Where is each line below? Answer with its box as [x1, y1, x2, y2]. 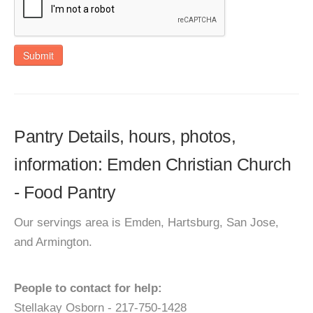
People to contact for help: [14, 282, 162, 295]
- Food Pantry [14, 182, 116, 202]
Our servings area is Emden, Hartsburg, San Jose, [14, 216, 279, 229]
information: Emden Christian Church [14, 154, 291, 174]
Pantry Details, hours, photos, [14, 126, 235, 146]
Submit [23, 48, 54, 62]
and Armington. [14, 235, 92, 249]
